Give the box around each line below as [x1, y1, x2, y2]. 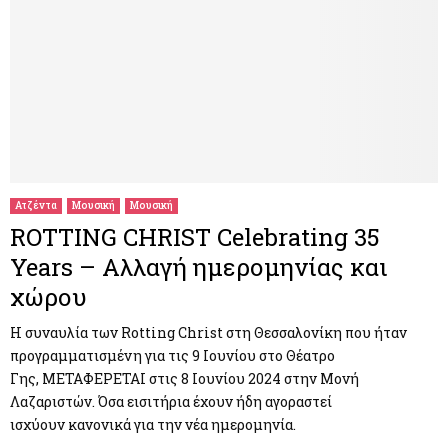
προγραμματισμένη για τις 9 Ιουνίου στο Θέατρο [10, 345, 335, 365]
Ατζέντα [15, 198, 57, 212]
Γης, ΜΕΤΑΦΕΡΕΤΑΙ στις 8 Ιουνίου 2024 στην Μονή [10, 368, 359, 388]
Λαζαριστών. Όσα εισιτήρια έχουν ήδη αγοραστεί [10, 391, 332, 411]
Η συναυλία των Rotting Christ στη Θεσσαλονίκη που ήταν [10, 322, 407, 342]
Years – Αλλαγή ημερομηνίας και [10, 250, 388, 283]
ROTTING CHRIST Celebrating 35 [10, 220, 380, 253]
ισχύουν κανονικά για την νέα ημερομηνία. [10, 414, 296, 434]
